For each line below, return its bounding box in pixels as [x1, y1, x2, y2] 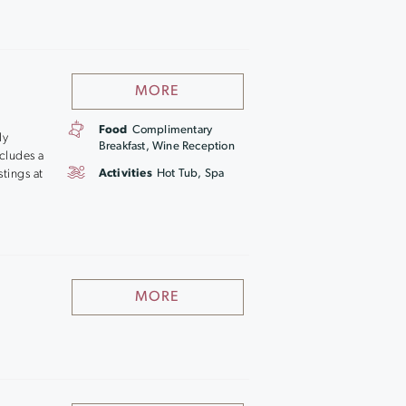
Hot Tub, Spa [156, 168, 225, 179]
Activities [98, 168, 152, 179]
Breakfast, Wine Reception [98, 140, 235, 152]
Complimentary [131, 124, 213, 136]
